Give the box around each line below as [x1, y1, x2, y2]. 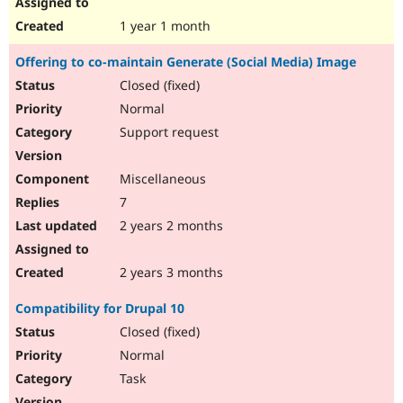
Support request [116, 123, 219, 141]
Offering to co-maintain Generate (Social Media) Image [15, 53, 356, 71]
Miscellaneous [116, 170, 206, 188]
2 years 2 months [116, 217, 223, 235]
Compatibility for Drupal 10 [15, 300, 184, 318]
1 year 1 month [116, 17, 210, 35]
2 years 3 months [116, 264, 223, 282]
